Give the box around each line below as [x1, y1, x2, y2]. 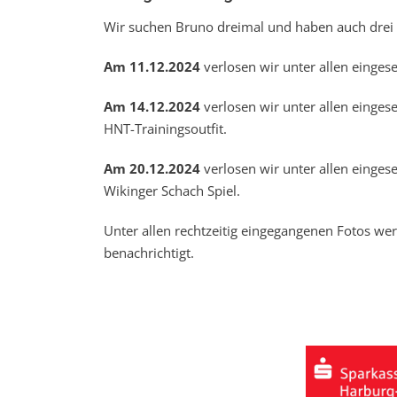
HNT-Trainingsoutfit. [104, 120, 227, 137]
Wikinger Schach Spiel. [104, 182, 240, 199]
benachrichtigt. [104, 244, 194, 261]
